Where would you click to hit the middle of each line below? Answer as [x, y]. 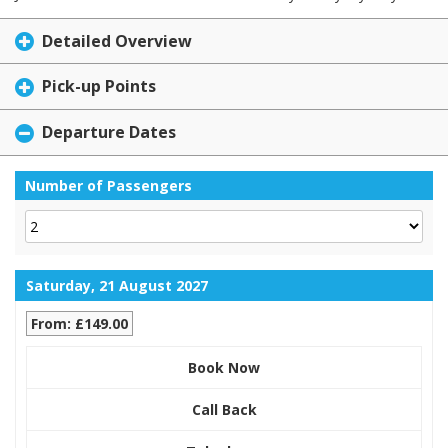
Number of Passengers [108, 185]
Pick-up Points [99, 86]
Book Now [224, 367]
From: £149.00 [79, 323]
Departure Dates [109, 132]
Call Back [224, 409]
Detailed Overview [117, 40]
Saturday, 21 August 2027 [117, 285]
